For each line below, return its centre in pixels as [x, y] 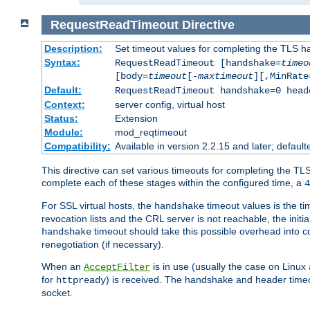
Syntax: [62, 63]
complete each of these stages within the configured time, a [173, 183]
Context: [64, 105]
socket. [57, 293]
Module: [63, 133]
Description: [73, 49]
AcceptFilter [117, 267]
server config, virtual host [170, 105]
